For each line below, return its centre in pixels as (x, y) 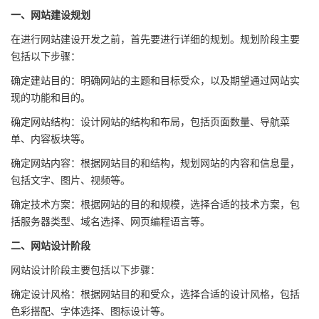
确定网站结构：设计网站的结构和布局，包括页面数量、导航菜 (150, 121)
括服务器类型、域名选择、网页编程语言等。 (110, 220)
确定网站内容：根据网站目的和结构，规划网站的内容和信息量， (155, 162)
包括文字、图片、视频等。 (70, 179)
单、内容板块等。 (51, 138)
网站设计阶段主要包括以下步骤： (85, 269)
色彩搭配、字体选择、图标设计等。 (90, 310)
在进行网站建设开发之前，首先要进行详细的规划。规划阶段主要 (155, 38)
